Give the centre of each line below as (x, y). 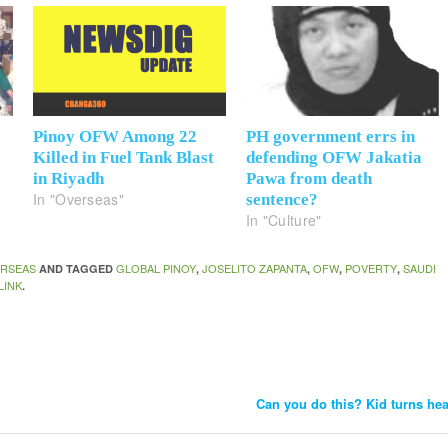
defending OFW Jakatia (334, 158)
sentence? (282, 200)
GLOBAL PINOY (156, 268)
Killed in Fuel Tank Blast (124, 158)
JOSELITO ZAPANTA (255, 268)
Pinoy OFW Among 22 (115, 137)
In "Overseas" (78, 199)
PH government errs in (330, 137)
